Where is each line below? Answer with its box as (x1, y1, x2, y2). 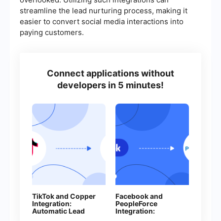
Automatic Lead (32, 207, 85, 216)
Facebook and (115, 192, 163, 201)
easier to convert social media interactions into (20, 17, 184, 27)
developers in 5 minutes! (57, 80, 164, 91)
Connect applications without (47, 68, 174, 79)
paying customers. (20, 28, 84, 37)
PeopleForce (115, 199, 157, 208)
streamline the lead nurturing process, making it (20, 6, 187, 16)
